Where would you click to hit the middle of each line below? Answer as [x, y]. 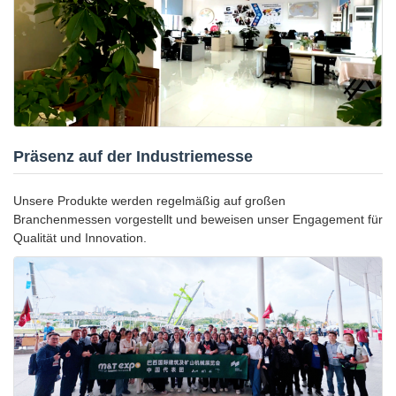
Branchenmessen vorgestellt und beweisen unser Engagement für [198, 220]
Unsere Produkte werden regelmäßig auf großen [149, 201]
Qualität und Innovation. [80, 238]
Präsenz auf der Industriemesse [133, 157]
